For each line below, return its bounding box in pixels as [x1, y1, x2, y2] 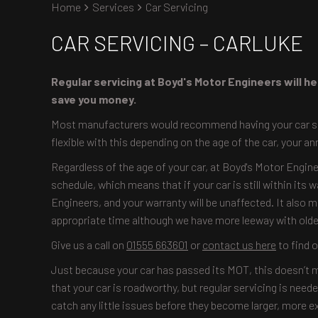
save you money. [51, 92, 138, 106]
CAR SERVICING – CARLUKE [51, 30, 303, 55]
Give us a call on [51, 238, 126, 251]
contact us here [202, 238, 276, 251]
